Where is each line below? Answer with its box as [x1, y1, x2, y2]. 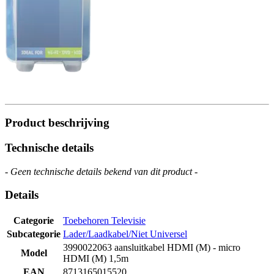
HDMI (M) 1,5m [63, 253, 128, 264]
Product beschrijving [5, 116, 109, 130]
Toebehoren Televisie [63, 215, 146, 226]
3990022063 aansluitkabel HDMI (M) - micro [63, 242, 240, 253]
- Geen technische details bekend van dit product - [5, 166, 198, 177]
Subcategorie [7, 228, 61, 239]
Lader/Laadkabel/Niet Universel [63, 228, 187, 239]
